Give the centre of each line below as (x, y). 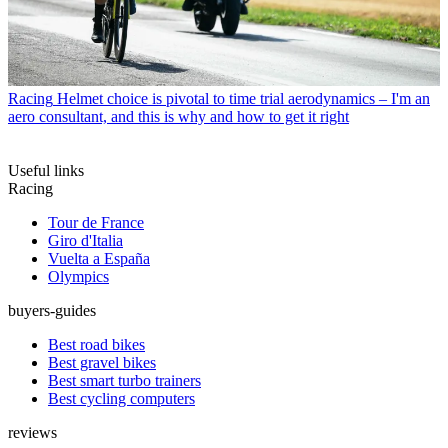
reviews (32, 433)
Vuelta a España (99, 259)
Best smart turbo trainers (124, 381)
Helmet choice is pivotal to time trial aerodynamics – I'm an (243, 99)
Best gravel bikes (102, 363)
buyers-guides (52, 311)
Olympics (78, 277)
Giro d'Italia (85, 241)
